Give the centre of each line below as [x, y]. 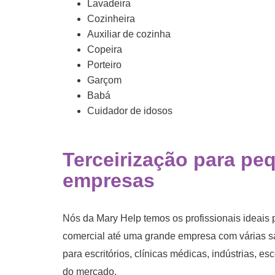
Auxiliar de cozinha [129, 34]
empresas [109, 180]
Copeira [105, 49]
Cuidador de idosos [130, 110]
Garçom [104, 80]
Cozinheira [111, 18]
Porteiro [104, 64]
